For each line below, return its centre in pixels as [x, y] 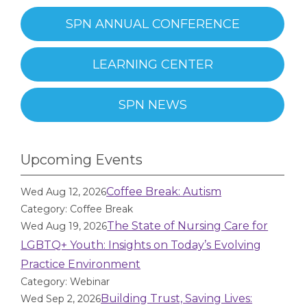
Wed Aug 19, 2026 [64, 226]
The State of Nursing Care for [188, 226]
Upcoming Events [82, 160]
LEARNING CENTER [152, 64]
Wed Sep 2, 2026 [61, 299]
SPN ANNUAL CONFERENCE [152, 24]
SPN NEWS [152, 105]
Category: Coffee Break [77, 209]
